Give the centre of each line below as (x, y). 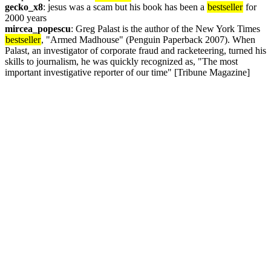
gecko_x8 (24, 7)
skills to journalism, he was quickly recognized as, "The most (121, 61)
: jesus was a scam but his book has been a (125, 7)
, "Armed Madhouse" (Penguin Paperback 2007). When (148, 40)
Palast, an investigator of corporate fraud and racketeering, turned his (135, 51)
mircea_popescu (38, 29)
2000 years (26, 18)
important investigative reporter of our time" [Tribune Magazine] (129, 72)
